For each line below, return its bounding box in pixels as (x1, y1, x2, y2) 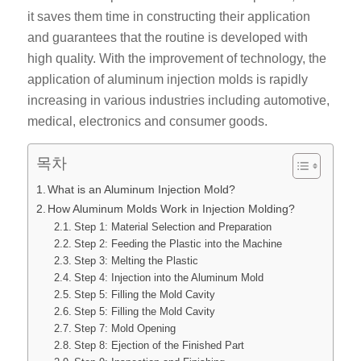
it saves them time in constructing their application (27, 9, 310, 23)
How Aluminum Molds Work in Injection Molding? (48, 201, 296, 215)
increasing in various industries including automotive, (27, 93, 330, 107)
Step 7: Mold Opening (73, 322, 176, 334)
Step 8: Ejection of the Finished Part (73, 338, 244, 351)
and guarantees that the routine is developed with (27, 30, 308, 44)
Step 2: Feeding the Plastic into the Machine (73, 237, 282, 250)
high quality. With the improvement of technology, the (27, 51, 326, 65)
